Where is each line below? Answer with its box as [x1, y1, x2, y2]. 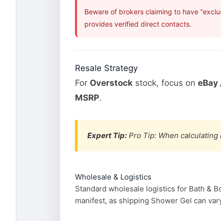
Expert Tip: [87, 131, 127, 141]
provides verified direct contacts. [84, 20, 191, 29]
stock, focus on [133, 78, 198, 88]
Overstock [90, 78, 133, 88]
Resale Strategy [75, 63, 138, 74]
